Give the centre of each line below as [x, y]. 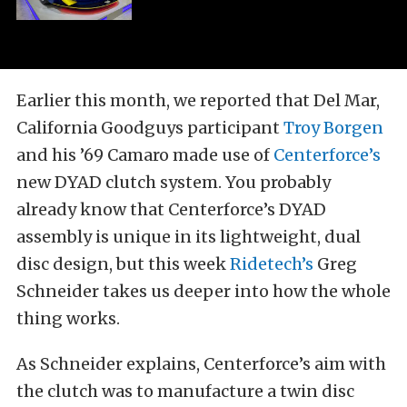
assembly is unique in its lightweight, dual [189, 237]
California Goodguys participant [150, 128]
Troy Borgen [333, 128]
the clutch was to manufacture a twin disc [185, 392]
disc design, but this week [123, 264]
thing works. [68, 319]
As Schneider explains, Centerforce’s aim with [201, 364]
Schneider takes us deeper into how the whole [203, 292]
